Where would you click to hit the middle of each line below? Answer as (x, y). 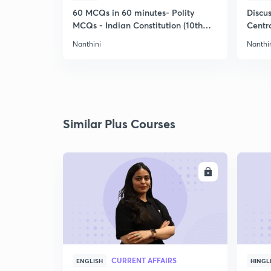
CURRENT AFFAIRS (144, 260)
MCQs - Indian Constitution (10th (138, 25)
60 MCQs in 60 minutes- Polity (133, 12)
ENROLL (184, 172)
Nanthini (87, 44)
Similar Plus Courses (119, 124)
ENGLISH (90, 261)
